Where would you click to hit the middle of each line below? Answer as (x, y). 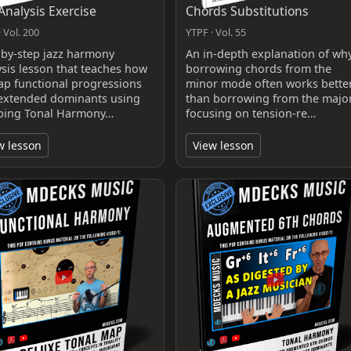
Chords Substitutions (247, 11)
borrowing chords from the (258, 68)
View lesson (223, 145)
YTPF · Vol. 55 (215, 32)
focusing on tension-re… (250, 113)
